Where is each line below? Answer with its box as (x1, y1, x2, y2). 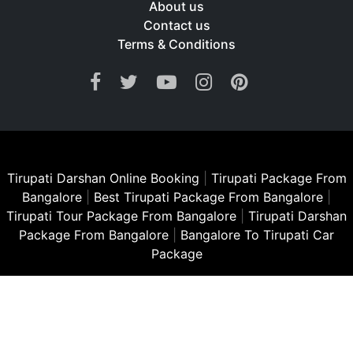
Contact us (143, 17, 210, 34)
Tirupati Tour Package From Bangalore (6, 208, 240, 225)
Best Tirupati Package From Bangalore (94, 189, 327, 206)
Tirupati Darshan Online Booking (6, 170, 199, 187)
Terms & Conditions (117, 36, 236, 53)
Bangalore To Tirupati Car (180, 227, 334, 243)
